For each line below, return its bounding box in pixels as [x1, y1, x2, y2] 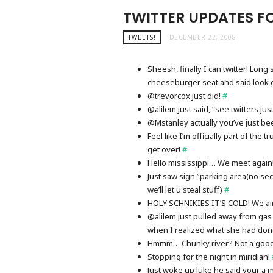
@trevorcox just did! [147, 90, 222, 101]
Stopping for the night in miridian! [147, 250, 272, 262]
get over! [147, 143, 182, 155]
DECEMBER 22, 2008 [169, 33, 236, 42]
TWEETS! [128, 33, 156, 42]
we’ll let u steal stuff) [147, 183, 224, 195]
